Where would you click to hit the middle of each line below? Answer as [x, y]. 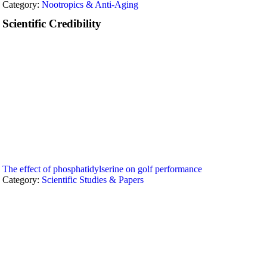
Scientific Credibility [52, 24]
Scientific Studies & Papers [93, 180]
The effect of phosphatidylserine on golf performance [103, 169]
